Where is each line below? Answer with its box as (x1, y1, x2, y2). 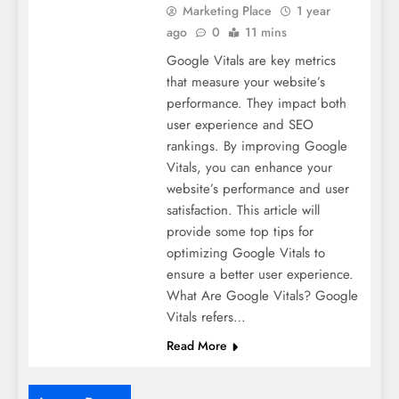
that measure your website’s (166, 72, 325, 93)
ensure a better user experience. (166, 265, 354, 285)
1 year (296, 2, 330, 20)
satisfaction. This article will (166, 200, 320, 221)
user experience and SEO (166, 115, 313, 135)
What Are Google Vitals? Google (166, 286, 358, 306)
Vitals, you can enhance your (166, 158, 332, 178)
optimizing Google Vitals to (166, 243, 325, 264)
